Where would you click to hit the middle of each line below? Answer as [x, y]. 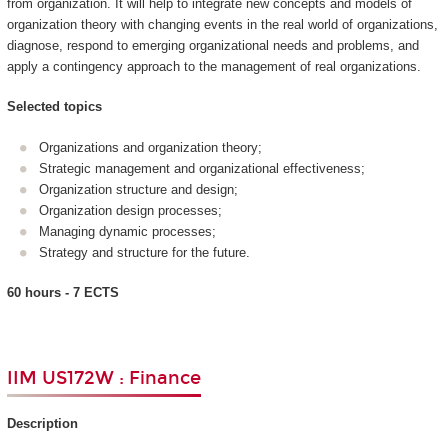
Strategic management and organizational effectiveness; [202, 168]
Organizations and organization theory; [150, 147]
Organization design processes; [130, 210]
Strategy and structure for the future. [144, 252]
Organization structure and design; [138, 189]
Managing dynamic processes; [127, 231]
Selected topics [54, 107]
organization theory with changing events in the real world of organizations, [222, 24]
